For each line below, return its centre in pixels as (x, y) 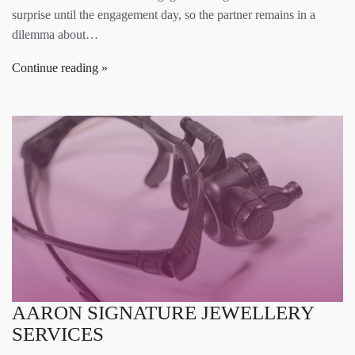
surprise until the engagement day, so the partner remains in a (164, 15)
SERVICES (58, 334)
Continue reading (55, 68)
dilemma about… (55, 35)
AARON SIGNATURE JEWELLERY (163, 312)
